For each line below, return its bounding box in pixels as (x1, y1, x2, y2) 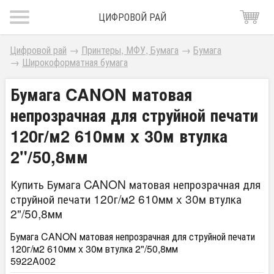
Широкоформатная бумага (22, 55, 128, 69)
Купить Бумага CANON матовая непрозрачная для (10, 176, 261, 192)
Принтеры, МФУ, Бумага (81, 43, 179, 57)
